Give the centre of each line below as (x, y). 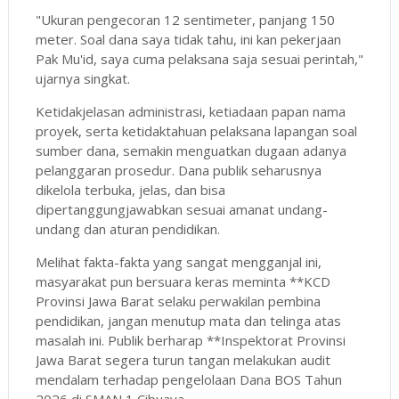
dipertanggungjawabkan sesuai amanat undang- (181, 209)
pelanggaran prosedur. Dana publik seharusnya (178, 170)
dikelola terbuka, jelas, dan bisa (130, 189)
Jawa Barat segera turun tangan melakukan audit (183, 359)
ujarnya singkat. (82, 78)
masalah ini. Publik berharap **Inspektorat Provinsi (190, 340)
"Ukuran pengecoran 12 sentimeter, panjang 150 (185, 19)
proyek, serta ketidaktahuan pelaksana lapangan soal (196, 130)
